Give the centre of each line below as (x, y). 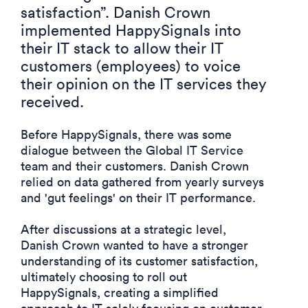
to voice (211, 66)
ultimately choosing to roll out (104, 277)
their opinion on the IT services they (144, 84)
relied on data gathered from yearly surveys (142, 182)
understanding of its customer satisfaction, (139, 261)
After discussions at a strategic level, (123, 230)
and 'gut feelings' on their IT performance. (138, 198)
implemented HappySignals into (131, 31)
